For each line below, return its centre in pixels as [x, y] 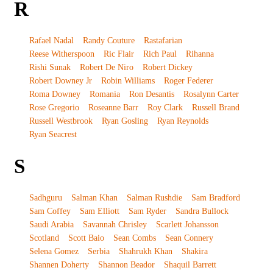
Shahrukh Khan [145, 251]
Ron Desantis [151, 94]
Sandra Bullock [202, 211]
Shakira [194, 251]
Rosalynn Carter [211, 94]
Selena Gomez [54, 251]
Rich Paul [160, 54]
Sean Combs [134, 238]
